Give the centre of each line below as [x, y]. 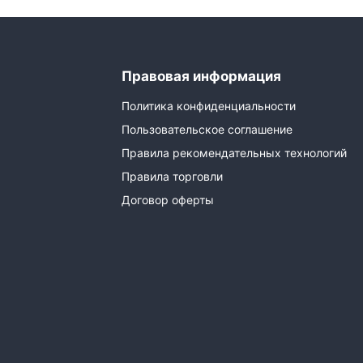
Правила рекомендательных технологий [234, 153]
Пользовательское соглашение [207, 130]
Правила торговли [172, 177]
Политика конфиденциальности [208, 106]
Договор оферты [167, 200]
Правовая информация [201, 77]
